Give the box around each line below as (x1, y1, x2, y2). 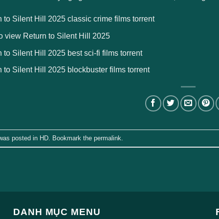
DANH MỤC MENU (13, 207, 101, 218)
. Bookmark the (48, 134, 94, 142)
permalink (94, 134, 121, 142)
